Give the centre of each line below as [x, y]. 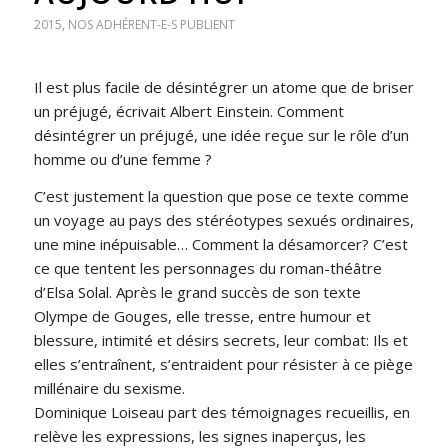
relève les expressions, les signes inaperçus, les [199, 435]
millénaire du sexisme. [109, 387]
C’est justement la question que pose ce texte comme [221, 195]
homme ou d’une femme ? [122, 158]
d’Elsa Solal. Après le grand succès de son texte [197, 291]
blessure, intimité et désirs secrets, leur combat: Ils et [220, 339]
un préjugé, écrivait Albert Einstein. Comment [188, 110]
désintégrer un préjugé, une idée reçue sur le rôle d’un [221, 134]
